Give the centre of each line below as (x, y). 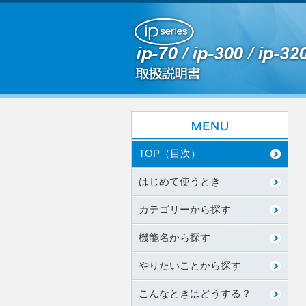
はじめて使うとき (180, 182)
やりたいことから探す (190, 266)
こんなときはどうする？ (195, 294)
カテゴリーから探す (185, 210)
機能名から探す (175, 238)
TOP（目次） (170, 154)
